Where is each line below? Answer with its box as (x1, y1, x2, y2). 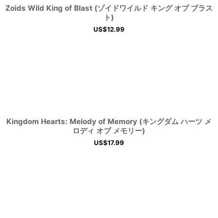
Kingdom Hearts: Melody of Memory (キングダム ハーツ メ (6, 116, 212, 126)
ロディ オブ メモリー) (73, 126, 145, 135)
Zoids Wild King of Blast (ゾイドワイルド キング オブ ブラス (5, 3, 213, 13)
